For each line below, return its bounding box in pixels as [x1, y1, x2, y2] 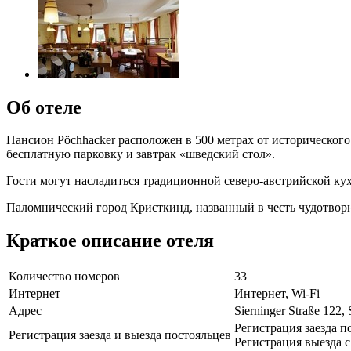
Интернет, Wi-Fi [234, 287, 320, 301]
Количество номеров [9, 270, 120, 284]
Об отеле [6, 96, 81, 118]
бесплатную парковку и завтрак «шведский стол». [6, 147, 275, 161]
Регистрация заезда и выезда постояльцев [9, 328, 231, 342]
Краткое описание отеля [6, 230, 214, 251]
